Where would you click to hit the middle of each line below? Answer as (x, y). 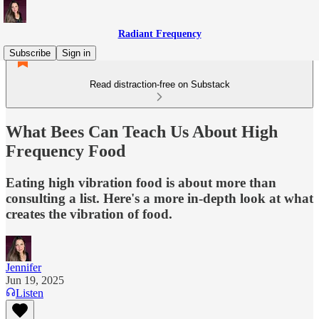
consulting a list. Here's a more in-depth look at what (159, 198)
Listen (30, 293)
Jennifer (23, 267)
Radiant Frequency (159, 34)
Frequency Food (66, 151)
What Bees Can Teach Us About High (142, 131)
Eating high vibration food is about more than (141, 182)
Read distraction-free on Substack (159, 84)
